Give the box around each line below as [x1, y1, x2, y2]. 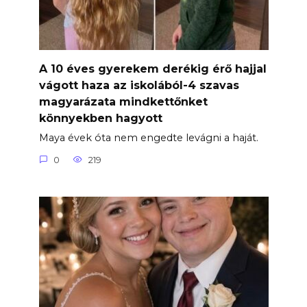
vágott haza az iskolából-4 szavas [38, 78, 239, 92]
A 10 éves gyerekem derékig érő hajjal [38, 62, 267, 75]
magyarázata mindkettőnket [38, 95, 208, 108]
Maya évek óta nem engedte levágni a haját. [38, 132, 258, 145]
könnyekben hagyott [38, 111, 162, 125]
